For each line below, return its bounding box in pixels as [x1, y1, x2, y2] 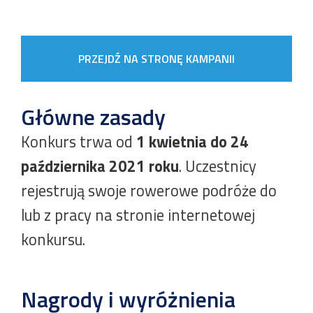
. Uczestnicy [179, 154, 256, 178]
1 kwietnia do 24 [136, 130, 249, 154]
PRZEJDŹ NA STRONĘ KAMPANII [78, 50, 235, 67]
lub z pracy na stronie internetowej [21, 203, 255, 227]
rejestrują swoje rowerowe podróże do [21, 179, 277, 203]
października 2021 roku [21, 154, 179, 178]
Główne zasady [21, 100, 166, 133]
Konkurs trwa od [21, 130, 136, 154]
